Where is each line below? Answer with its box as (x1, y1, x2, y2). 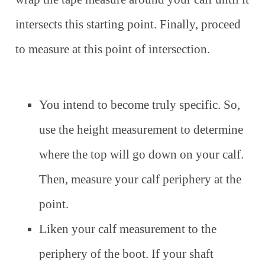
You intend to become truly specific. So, (39, 97, 241, 112)
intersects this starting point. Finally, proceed (15, 17, 241, 32)
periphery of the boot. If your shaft (39, 246, 214, 261)
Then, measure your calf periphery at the (39, 172, 242, 186)
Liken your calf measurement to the (39, 221, 217, 236)
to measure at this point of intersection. (15, 42, 211, 57)
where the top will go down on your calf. (39, 147, 244, 161)
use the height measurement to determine (39, 122, 244, 137)
